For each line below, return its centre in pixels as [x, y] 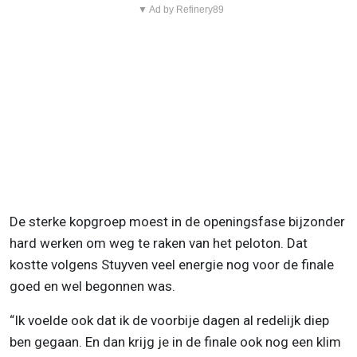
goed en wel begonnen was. [92, 286]
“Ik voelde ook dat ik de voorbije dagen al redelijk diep [169, 320]
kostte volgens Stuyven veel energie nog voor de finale [172, 264]
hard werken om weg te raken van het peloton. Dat [159, 243]
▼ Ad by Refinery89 [180, 9]
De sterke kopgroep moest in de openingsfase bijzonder [177, 221]
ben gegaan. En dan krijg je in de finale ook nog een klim [175, 341]
